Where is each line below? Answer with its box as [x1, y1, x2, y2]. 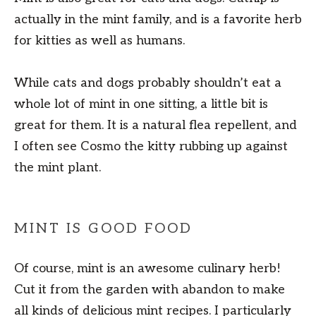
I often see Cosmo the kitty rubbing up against [14, 139, 288, 154]
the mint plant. [14, 160, 101, 176]
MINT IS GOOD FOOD [14, 220, 193, 238]
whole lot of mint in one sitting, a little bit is [14, 97, 268, 112]
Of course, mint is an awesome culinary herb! [14, 261, 281, 276]
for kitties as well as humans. [14, 33, 185, 49]
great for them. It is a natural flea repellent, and [14, 118, 297, 133]
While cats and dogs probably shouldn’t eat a [14, 75, 281, 91]
